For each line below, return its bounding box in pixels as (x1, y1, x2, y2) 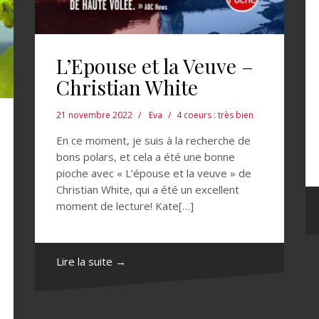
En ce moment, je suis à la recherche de (56, 133, 251, 147)
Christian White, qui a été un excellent (56, 182, 239, 197)
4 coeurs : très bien (177, 109, 253, 121)
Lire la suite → (56, 254, 126, 268)
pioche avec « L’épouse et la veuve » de (56, 166, 251, 180)
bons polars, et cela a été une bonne (56, 150, 235, 164)
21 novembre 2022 (56, 109, 132, 121)
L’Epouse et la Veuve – (56, 53, 253, 79)
